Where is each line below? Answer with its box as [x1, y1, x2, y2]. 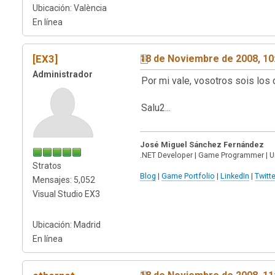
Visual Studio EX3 [33, 188, 100, 199]
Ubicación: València [33, 2, 107, 13]
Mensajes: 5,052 [33, 174, 95, 185]
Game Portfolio [161, 171, 215, 180]
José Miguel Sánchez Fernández [140, 139, 264, 149]
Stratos [33, 160, 61, 171]
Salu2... [141, 101, 171, 114]
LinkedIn [220, 171, 249, 180]
